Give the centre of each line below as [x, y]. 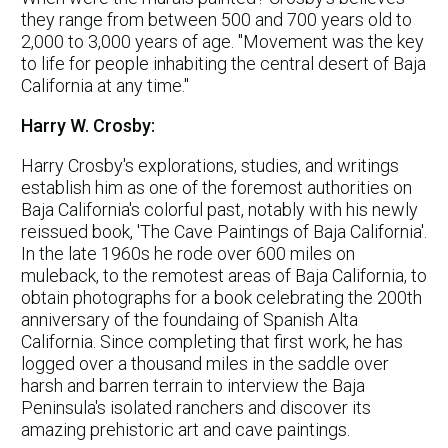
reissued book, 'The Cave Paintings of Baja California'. [224, 231]
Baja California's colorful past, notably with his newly [219, 209]
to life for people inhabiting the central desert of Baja [223, 63]
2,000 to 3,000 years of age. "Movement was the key [222, 41]
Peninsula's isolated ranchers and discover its [196, 407]
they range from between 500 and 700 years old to [216, 19]
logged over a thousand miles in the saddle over [205, 363]
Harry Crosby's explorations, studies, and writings [210, 165]
